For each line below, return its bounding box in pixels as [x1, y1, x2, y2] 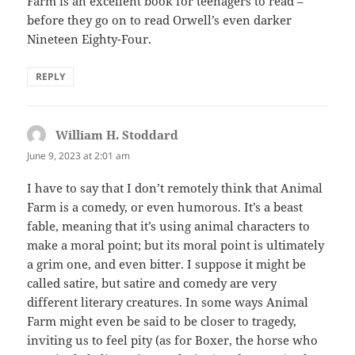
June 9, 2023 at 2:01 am [27, 149, 131, 163]
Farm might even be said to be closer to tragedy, [27, 313, 297, 330]
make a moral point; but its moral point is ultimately [27, 237, 325, 254]
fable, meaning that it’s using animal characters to [27, 218, 311, 235]
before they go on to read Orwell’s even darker [27, 12, 292, 29]
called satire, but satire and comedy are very [27, 275, 277, 292]
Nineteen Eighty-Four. [27, 31, 152, 48]
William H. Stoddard [55, 127, 179, 143]
